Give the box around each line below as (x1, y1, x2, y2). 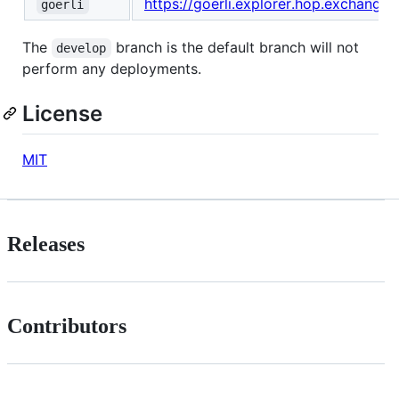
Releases (7, 232, 85, 256)
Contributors (7, 314, 126, 338)
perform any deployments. (22, 60, 201, 78)
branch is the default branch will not (110, 38, 363, 57)
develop (56, 41, 107, 56)
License (22, 101, 102, 127)
